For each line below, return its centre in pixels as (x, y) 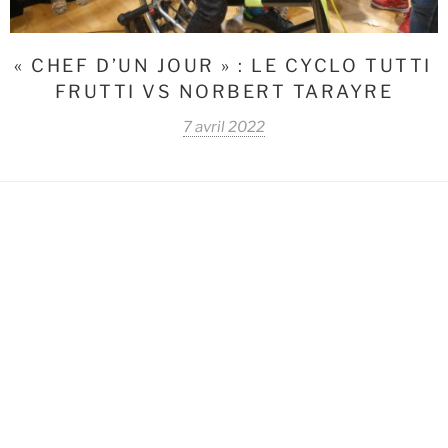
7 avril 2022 (224, 126)
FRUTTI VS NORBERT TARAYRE (224, 91)
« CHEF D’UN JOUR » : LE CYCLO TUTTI (223, 65)
